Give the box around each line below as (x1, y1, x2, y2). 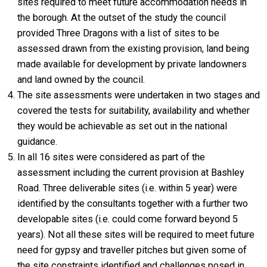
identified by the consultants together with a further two (17, 198, 249, 209)
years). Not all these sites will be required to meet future (17, 229, 255, 240)
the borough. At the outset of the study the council (17, 12, 226, 23)
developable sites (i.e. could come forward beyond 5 (17, 213, 238, 225)
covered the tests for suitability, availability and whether (17, 105, 250, 116)
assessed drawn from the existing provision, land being (17, 43, 250, 54)
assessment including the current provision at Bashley (17, 167, 245, 178)
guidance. (17, 136, 60, 147)
